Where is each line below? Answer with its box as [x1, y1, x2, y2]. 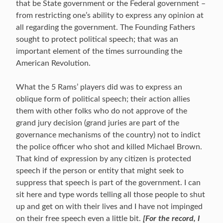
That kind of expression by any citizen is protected [16, 155, 191, 163]
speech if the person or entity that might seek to [16, 167, 184, 175]
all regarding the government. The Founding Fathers [16, 23, 195, 31]
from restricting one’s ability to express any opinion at [16, 11, 204, 19]
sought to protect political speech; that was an [16, 35, 178, 43]
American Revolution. [16, 59, 91, 67]
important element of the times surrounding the [16, 47, 182, 55]
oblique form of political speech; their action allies [16, 95, 190, 103]
